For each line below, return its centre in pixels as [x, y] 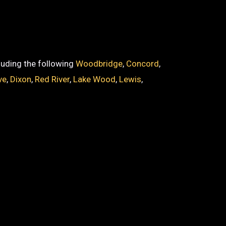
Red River [52, 79]
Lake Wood [95, 79]
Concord [143, 64]
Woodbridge [99, 64]
